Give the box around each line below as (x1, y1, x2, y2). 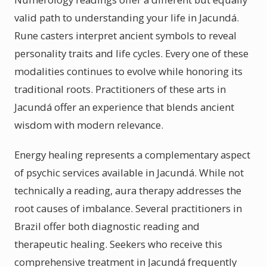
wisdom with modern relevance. (14, 118, 163, 132)
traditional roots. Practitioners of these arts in (14, 82, 226, 96)
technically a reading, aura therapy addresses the (14, 184, 241, 197)
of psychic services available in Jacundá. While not (14, 166, 244, 179)
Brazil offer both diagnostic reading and (14, 219, 200, 233)
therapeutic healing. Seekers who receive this (14, 237, 222, 251)
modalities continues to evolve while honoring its (14, 64, 243, 78)
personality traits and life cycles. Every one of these (14, 46, 249, 60)
